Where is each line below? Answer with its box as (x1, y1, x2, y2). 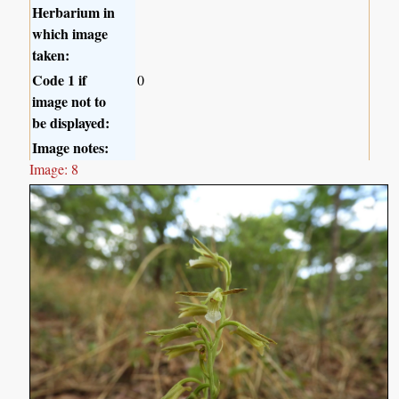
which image (32, 23, 109, 44)
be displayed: (32, 112, 110, 133)
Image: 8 (29, 159, 79, 178)
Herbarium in (32, 2, 116, 22)
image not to (32, 91, 107, 111)
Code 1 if (32, 69, 87, 90)
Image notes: (32, 137, 110, 158)
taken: (32, 45, 70, 65)
